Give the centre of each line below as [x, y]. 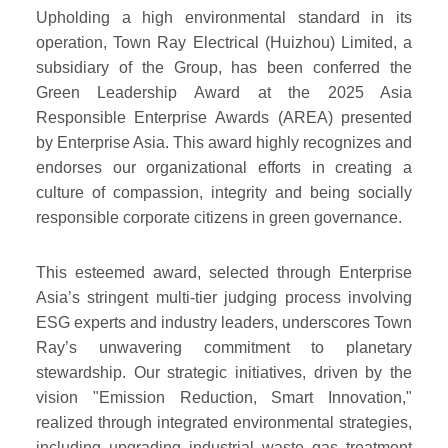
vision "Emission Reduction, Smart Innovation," [224, 397]
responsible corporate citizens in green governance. [218, 217]
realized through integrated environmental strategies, [224, 422]
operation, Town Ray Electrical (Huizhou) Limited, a [224, 42]
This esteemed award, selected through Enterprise [224, 272]
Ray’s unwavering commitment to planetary [224, 347]
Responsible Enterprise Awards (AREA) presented [224, 117]
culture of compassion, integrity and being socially [224, 192]
